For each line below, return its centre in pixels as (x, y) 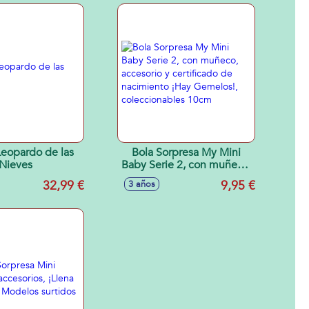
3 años (142, 184)
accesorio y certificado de (186, 177)
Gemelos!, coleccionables (186, 202)
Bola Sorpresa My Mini (186, 152)
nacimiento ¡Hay (186, 190)
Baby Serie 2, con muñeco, (186, 165)
